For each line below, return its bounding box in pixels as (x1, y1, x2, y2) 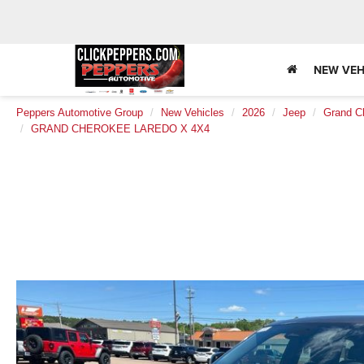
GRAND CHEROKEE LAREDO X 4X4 (31, 123, 210, 135)
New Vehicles (161, 106, 224, 119)
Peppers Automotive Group (16, 106, 143, 119)
